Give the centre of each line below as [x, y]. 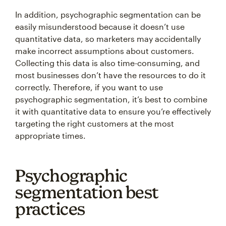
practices [50, 209]
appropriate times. [50, 136]
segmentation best [87, 192]
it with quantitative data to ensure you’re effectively [113, 111]
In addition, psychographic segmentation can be [108, 15]
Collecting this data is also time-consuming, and [107, 63]
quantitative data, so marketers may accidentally [108, 39]
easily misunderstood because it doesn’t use [100, 27]
